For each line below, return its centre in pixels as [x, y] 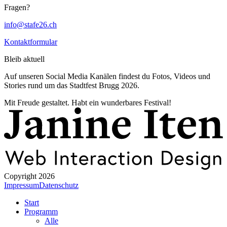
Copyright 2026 [29, 176]
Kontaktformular [31, 42]
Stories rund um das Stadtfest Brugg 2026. [72, 85]
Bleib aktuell [24, 59]
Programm [41, 211]
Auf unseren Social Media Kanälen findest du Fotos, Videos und [107, 76]
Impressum [22, 185]
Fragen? [17, 7]
